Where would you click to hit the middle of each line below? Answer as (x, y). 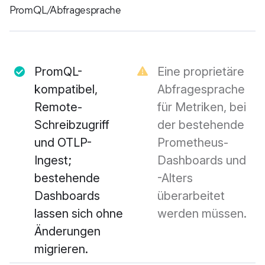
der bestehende (201, 125)
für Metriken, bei (202, 107)
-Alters (175, 178)
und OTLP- (63, 143)
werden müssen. (202, 214)
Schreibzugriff (72, 125)
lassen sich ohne (79, 214)
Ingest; (53, 161)
